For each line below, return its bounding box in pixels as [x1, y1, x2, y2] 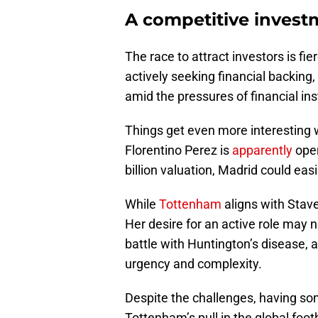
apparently [232, 142, 292, 158]
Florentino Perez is [125, 142, 232, 158]
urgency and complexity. [125, 256, 262, 271]
